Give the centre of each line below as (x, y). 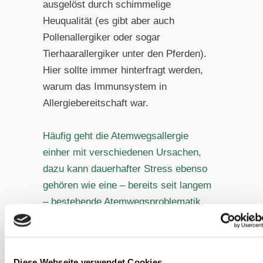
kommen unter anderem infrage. (112, 251)
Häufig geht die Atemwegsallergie (115, 136)
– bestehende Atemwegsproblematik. (123, 201)
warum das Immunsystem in (104, 87)
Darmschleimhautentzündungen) (113, 234)
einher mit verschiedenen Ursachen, (122, 152)
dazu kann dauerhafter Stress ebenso (125, 168)
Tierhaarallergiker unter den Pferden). (124, 54)
